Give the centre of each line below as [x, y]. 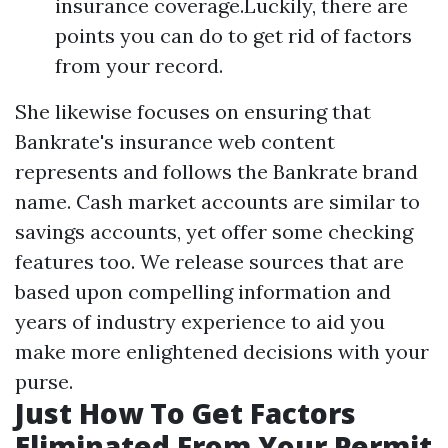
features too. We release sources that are [209, 262]
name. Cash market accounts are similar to [217, 202]
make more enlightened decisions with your [222, 352]
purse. [44, 382]
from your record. [139, 66]
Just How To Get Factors [185, 413]
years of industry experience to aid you [200, 322]
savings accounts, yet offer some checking [214, 232]
